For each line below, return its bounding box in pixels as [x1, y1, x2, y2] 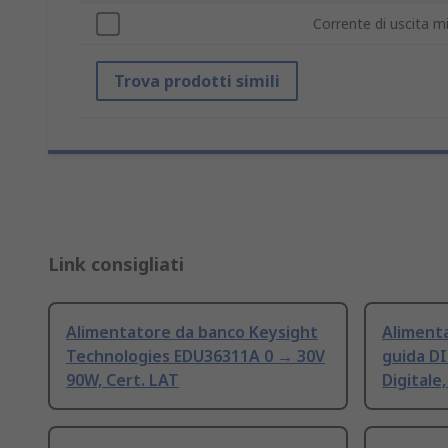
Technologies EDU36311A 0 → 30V [66, 345, 325, 368]
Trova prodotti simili [114, 70, 280, 93]
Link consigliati [48, 252, 184, 277]
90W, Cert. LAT [66, 369, 179, 392]
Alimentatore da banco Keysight [66, 321, 318, 344]
